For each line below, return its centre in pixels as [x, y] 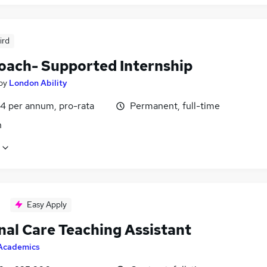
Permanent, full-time [175, 105]
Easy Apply [47, 205]
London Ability [38, 83]
